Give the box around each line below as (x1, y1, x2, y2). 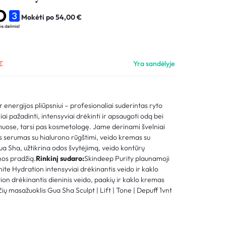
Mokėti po (21, 12, 56, 22)
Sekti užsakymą (43, 22, 91, 31)
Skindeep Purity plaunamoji (84, 153, 170, 163)
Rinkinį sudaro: (36, 153, 85, 163)
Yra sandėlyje (133, 59, 175, 68)
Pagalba (43, 43, 69, 52)
